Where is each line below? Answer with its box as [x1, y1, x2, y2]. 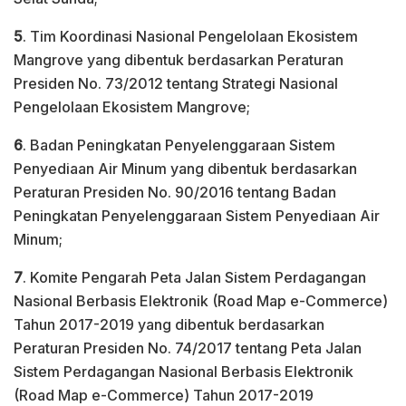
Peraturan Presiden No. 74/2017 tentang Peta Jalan [14, 338, 362, 357]
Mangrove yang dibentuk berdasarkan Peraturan [14, 50, 343, 69]
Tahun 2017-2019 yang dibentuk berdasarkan [14, 314, 324, 333]
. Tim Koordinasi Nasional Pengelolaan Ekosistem [23, 26, 358, 45]
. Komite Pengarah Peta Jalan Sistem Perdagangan [23, 267, 366, 286]
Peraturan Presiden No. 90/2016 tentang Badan [14, 182, 336, 201]
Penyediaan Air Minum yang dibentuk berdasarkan [14, 159, 357, 178]
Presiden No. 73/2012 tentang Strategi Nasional [14, 73, 338, 92]
